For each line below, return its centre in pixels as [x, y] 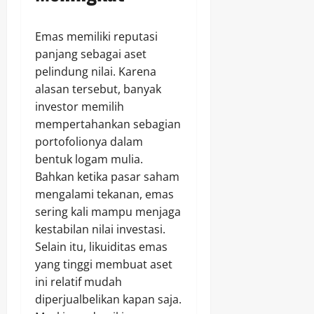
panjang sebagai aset [91, 54]
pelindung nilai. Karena [96, 72]
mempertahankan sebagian [108, 124]
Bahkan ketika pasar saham [107, 177]
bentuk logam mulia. [89, 159]
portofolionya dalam [89, 142]
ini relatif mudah [78, 282]
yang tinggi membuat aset [104, 265]
